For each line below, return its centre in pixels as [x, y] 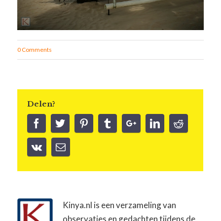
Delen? [41, 104]
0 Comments [35, 50]
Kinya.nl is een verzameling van [120, 205]
